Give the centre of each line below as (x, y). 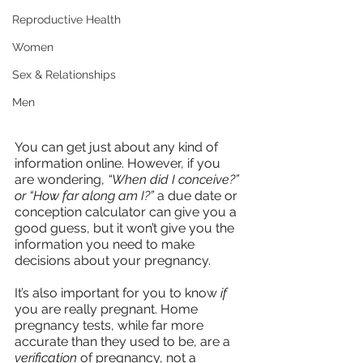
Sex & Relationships (64, 75)
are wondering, (61, 179)
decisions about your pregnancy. (113, 260)
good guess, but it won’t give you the (126, 228)
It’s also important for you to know (117, 293)
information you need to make (106, 244)
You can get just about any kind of (118, 147)
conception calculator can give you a (127, 211)
